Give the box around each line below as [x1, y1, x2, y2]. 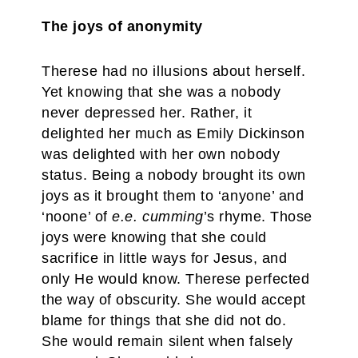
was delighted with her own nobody [42, 146, 280, 162]
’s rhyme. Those [203, 209, 312, 225]
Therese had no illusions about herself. [42, 63, 306, 79]
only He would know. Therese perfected [42, 271, 310, 287]
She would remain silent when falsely [42, 333, 293, 349]
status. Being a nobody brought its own [42, 167, 306, 183]
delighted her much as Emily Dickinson [42, 125, 305, 141]
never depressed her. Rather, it [42, 105, 253, 121]
